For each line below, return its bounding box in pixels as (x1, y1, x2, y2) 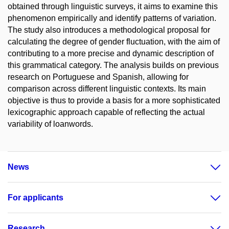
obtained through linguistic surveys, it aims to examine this (8, 2, 218, 11)
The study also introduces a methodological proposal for (8, 26, 210, 34)
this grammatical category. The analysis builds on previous (8, 61, 219, 70)
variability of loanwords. (8, 120, 93, 128)
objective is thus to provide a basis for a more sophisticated (8, 96, 220, 105)
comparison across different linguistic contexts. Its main (8, 84, 206, 93)
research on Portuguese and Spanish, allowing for (8, 73, 189, 81)
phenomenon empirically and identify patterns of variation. (8, 14, 216, 22)
